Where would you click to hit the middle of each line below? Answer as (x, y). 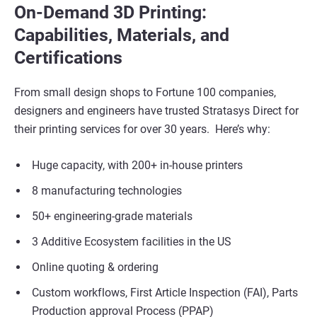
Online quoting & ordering (95, 267)
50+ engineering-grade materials (112, 217)
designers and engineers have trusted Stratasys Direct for (156, 111)
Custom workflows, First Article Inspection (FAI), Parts (165, 293)
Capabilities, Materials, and (122, 35)
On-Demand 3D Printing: (110, 13)
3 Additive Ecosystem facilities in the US (132, 242)
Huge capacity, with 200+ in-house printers (137, 166)
